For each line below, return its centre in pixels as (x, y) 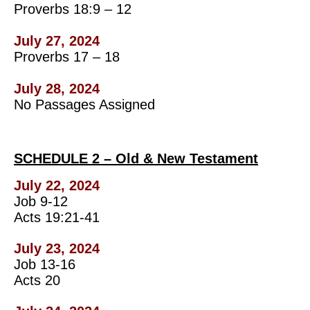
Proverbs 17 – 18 (67, 56)
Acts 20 (37, 280)
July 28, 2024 (57, 88)
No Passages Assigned (84, 104)
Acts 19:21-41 (57, 217)
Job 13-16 (45, 264)
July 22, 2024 (57, 185)
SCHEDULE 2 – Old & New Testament (136, 158)
